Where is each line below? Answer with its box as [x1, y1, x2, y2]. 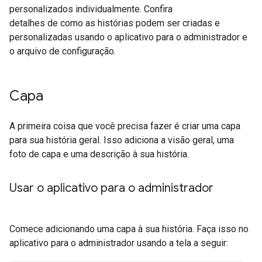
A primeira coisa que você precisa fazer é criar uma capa [9, 120, 240, 132]
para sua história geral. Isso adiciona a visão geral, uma [9, 135, 234, 146]
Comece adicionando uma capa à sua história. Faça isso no [9, 223, 249, 235]
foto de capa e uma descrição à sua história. [9, 149, 189, 160]
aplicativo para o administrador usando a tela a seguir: [9, 237, 228, 249]
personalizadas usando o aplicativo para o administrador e [9, 32, 247, 43]
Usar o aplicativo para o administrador [9, 181, 213, 195]
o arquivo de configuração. [9, 46, 116, 57]
